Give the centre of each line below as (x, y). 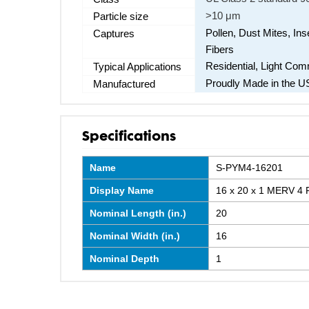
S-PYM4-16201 (250, 168)
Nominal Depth (124, 259)
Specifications (129, 134)
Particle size (121, 16)
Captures (114, 33)
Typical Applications (137, 67)
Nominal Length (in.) (138, 213)
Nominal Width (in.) (135, 236)
